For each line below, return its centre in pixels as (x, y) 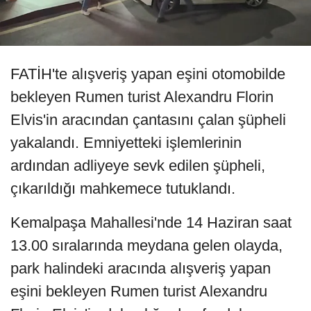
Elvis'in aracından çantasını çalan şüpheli (148, 120)
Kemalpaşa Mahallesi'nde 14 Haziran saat (151, 223)
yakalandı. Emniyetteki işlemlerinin (126, 143)
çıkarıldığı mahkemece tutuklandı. (123, 189)
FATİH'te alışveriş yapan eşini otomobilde (148, 74)
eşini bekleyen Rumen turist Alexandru (139, 292)
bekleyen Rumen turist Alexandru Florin (142, 97)
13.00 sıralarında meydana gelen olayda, (146, 246)
